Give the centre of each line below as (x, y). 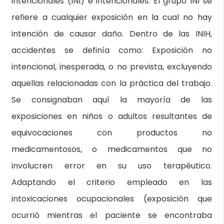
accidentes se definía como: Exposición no (112, 50)
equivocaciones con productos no (112, 133)
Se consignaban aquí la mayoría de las (112, 100)
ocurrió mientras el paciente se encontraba (112, 215)
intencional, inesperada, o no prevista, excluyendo (112, 67)
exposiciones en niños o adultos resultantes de (112, 116)
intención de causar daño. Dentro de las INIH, (112, 34)
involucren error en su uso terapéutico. (112, 166)
